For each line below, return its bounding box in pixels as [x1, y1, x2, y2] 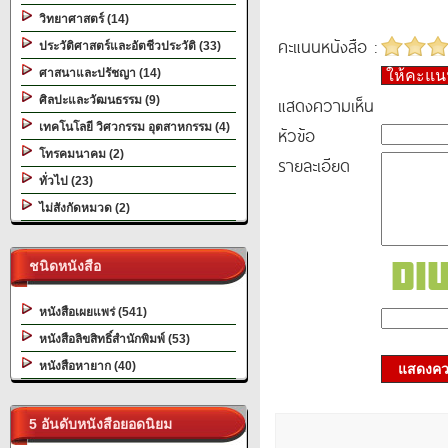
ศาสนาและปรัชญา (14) [33, 66, 161, 80]
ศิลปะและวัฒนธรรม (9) [33, 93, 160, 107]
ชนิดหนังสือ [21, 258, 101, 274]
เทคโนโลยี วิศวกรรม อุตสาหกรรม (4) [33, 120, 230, 134]
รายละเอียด [278, 152, 350, 178]
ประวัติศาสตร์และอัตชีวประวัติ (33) [33, 39, 221, 53]
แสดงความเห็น [278, 92, 374, 118]
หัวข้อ [278, 122, 315, 148]
